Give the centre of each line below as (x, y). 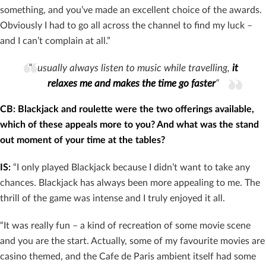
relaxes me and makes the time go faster (131, 84)
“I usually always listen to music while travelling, (130, 68)
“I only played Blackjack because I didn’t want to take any (130, 168)
